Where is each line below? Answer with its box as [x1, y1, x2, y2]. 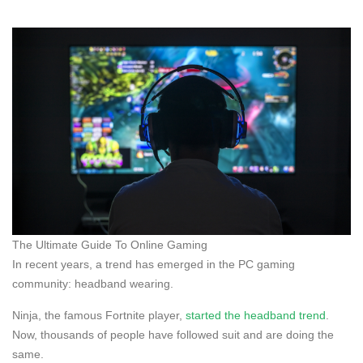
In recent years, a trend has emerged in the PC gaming [12, 257, 295, 271]
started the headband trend [186, 308, 326, 322]
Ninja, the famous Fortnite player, [12, 308, 186, 322]
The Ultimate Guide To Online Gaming [12, 237, 207, 251]
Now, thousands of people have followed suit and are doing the [12, 327, 334, 341]
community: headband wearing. [12, 276, 173, 290]
